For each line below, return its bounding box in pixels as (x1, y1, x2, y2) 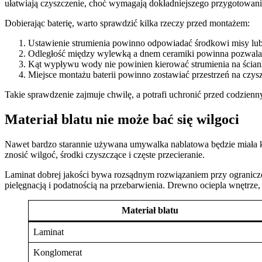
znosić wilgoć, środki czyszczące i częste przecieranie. (5, 149, 205, 160)
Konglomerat (33, 247, 82, 257)
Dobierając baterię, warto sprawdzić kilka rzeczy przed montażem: (5, 18, 250, 28)
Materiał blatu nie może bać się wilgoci (5, 111, 239, 127)
